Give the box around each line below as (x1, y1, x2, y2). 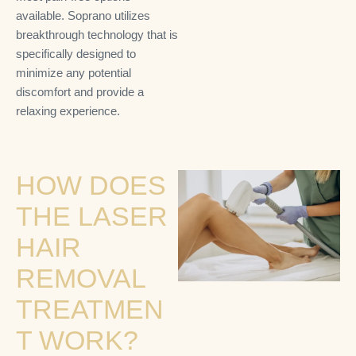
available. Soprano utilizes (16, 8, 150, 22)
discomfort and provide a (16, 84, 144, 99)
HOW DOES (16, 170, 166, 200)
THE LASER (16, 201, 168, 231)
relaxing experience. (16, 103, 120, 118)
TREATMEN (16, 294, 164, 324)
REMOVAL (16, 263, 145, 293)
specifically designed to (16, 46, 136, 60)
